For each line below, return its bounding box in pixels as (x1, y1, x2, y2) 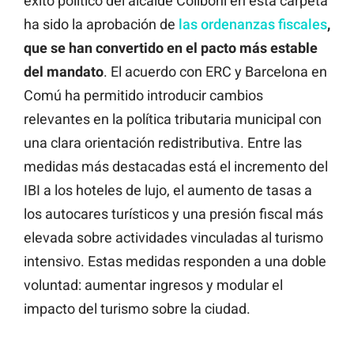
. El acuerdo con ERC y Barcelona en (104, 63, 327, 81)
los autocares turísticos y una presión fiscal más (24, 205, 323, 223)
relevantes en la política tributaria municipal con (24, 111, 322, 128)
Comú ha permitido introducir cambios (24, 87, 263, 104)
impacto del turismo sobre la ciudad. (24, 300, 250, 318)
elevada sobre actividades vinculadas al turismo (24, 229, 323, 247)
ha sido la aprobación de (24, 16, 179, 33)
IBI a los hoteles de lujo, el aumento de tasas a (24, 182, 312, 199)
